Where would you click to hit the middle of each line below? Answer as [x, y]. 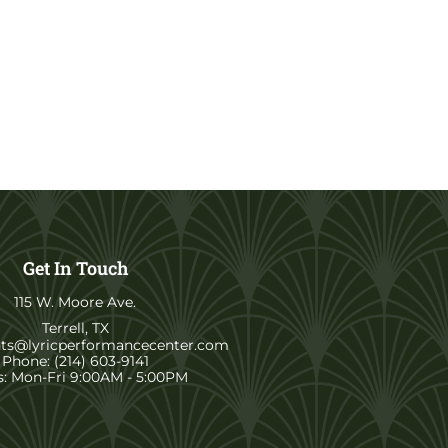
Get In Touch [75, 268]
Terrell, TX [75, 327]
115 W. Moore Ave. [75, 302]
